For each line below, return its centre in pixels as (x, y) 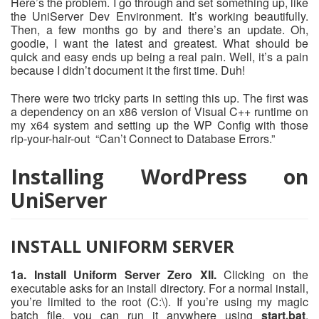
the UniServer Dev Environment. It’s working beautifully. (159, 16)
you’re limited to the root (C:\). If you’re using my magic (159, 301)
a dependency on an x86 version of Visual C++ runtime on (159, 112)
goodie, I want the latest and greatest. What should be (159, 43)
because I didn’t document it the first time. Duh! (128, 70)
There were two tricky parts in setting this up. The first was (159, 98)
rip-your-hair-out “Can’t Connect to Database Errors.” (143, 139)
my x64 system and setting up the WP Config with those (159, 125)
